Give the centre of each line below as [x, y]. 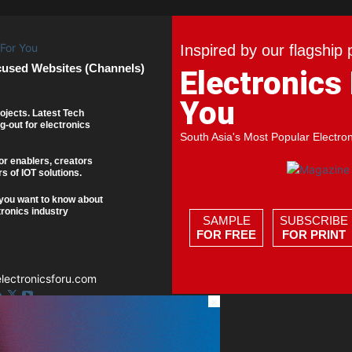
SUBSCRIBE [314, 221]
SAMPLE [226, 221]
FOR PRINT [314, 235]
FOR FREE [227, 235]
